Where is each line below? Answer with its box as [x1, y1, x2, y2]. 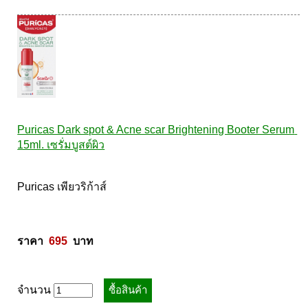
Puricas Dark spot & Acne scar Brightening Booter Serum [17, 124, 295, 135]
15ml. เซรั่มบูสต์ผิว [17, 139, 105, 151]
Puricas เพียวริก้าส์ [17, 181, 110, 192]
